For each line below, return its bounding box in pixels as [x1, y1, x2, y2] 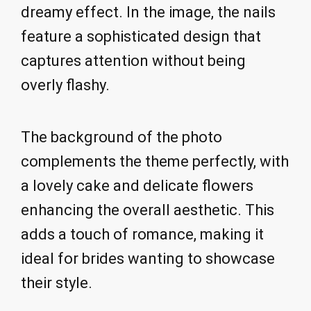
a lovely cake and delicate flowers [21, 177, 253, 195]
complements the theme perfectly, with [21, 153, 289, 171]
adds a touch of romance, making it [21, 226, 264, 244]
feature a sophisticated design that [21, 28, 261, 46]
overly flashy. [21, 76, 110, 94]
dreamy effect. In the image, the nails [21, 3, 276, 22]
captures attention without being [21, 52, 246, 70]
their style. [21, 274, 92, 292]
